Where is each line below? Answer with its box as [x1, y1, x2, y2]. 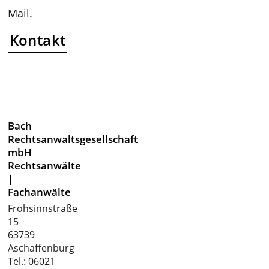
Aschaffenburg [8, 241, 75, 255]
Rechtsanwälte [8, 158, 82, 172]
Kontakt [9, 30, 66, 50]
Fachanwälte [8, 184, 71, 199]
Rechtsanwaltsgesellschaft [8, 131, 139, 146]
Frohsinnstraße [8, 201, 78, 215]
